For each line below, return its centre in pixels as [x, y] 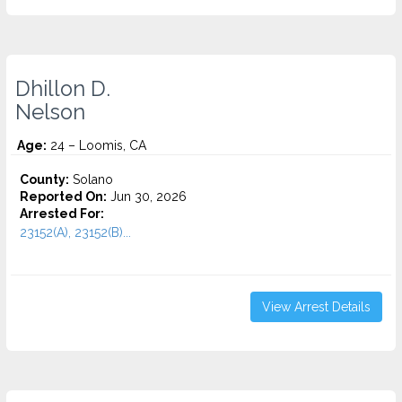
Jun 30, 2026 [147, 197]
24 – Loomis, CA [96, 145]
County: [44, 179]
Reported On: [63, 197]
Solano [91, 179]
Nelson [50, 112]
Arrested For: [62, 214]
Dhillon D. [63, 89]
